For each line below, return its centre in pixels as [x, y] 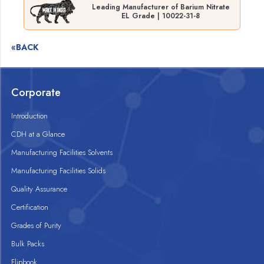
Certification [30, 207]
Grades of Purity [37, 226]
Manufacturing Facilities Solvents [62, 153]
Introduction [30, 116]
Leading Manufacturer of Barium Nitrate [161, 7]
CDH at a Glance [38, 134]
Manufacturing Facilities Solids [59, 171]
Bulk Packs [28, 244]
